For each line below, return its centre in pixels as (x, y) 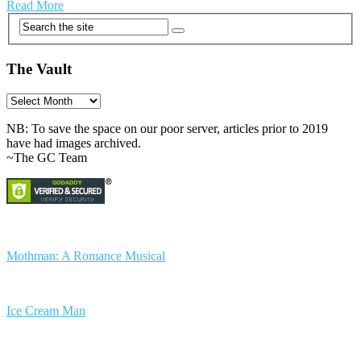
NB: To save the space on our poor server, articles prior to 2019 (167, 128)
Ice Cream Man (46, 311)
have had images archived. (74, 143)
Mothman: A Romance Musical (86, 256)
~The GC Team (47, 157)
